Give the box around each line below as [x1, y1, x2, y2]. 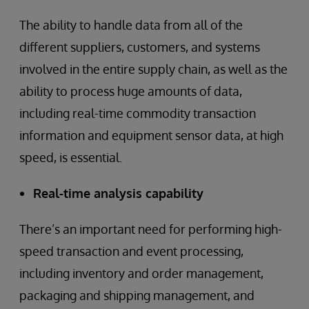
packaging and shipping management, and [19, 287, 255, 303]
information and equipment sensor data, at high [19, 127, 283, 143]
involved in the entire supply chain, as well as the [19, 61, 288, 77]
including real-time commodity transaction [19, 105, 256, 121]
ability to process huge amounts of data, [19, 83, 242, 99]
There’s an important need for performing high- [19, 221, 282, 237]
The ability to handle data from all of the [19, 17, 243, 32]
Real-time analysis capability [33, 185, 203, 201]
